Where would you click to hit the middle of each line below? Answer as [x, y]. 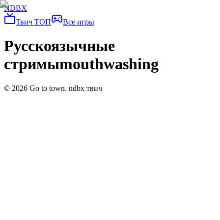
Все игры [79, 22]
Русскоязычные [59, 46]
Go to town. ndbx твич [65, 88]
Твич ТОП [33, 22]
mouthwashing [109, 64]
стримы [32, 64]
